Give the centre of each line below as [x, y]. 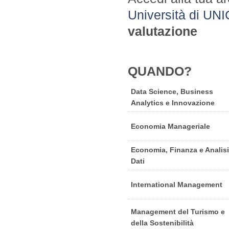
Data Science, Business [172, 91]
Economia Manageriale [170, 126]
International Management [177, 184]
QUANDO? [160, 71]
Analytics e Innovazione [173, 102]
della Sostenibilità [162, 223]
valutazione [163, 31]
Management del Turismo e [178, 211]
